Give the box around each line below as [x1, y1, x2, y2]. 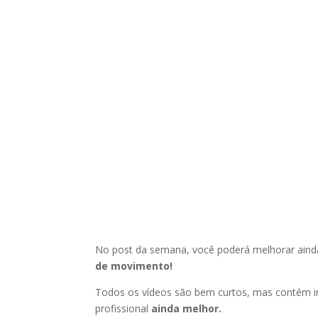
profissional [95, 301, 149, 315]
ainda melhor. [148, 301, 222, 315]
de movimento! [95, 258, 173, 273]
